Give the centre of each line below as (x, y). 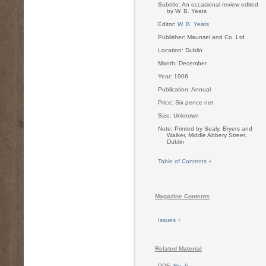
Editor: (168, 24)
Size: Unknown (178, 115)
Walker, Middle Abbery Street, (207, 135)
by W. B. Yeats (187, 11)
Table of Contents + (185, 161)
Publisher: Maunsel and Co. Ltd (201, 37)
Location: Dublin (180, 50)
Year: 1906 (173, 76)
